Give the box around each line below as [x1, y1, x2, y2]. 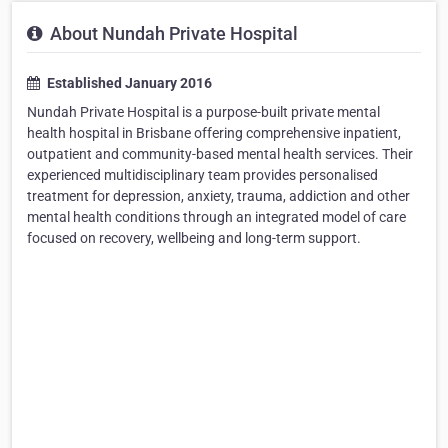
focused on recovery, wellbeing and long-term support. [27, 230, 361, 246]
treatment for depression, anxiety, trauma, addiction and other [27, 188, 410, 204]
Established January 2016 [44, 75, 212, 91]
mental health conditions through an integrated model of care [27, 209, 406, 225]
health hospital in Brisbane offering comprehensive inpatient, [27, 125, 401, 141]
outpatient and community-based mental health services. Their [27, 146, 413, 162]
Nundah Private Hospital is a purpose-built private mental [27, 104, 380, 120]
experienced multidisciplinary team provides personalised [27, 167, 378, 183]
